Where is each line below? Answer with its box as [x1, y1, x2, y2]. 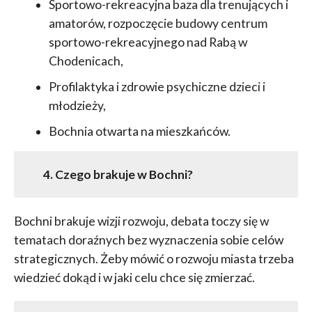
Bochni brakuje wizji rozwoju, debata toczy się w [13, 214, 269, 229]
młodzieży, [48, 98, 106, 114]
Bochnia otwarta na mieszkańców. [48, 124, 231, 139]
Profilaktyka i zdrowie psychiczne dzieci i [48, 79, 265, 95]
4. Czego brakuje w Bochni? [34, 167, 193, 182]
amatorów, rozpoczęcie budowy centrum [48, 16, 267, 31]
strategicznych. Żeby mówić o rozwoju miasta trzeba [13, 251, 294, 267]
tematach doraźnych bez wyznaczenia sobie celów [13, 233, 283, 248]
